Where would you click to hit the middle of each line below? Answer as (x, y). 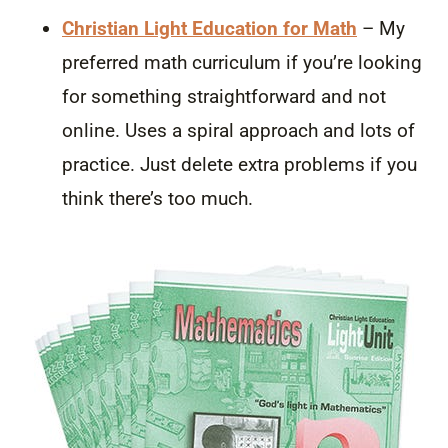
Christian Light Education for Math (209, 28)
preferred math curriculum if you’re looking (242, 62)
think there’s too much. (157, 198)
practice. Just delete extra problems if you (239, 164)
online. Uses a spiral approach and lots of (238, 130)
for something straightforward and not (224, 96)
